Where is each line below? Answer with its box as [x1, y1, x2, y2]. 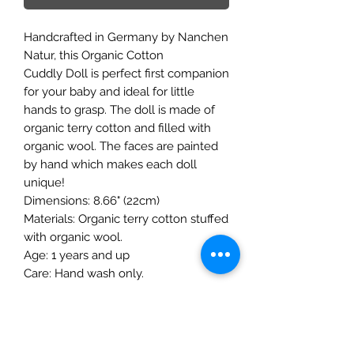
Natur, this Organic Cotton [24, 47, 164, 62]
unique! [24, 175, 68, 190]
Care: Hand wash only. [24, 265, 144, 281]
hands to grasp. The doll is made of [24, 102, 215, 117]
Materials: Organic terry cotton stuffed [24, 211, 228, 226]
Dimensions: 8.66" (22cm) [24, 193, 160, 208]
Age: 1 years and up [24, 247, 130, 262]
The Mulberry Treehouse [58, 320, 190, 340]
